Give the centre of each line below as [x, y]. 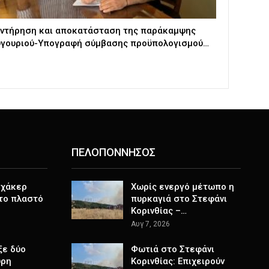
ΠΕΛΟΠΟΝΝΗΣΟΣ [113, 152]
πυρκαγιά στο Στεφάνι [179, 199]
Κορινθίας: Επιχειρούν [177, 261]
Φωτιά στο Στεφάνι [172, 249]
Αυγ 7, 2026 [150, 224]
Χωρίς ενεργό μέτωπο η [182, 187]
